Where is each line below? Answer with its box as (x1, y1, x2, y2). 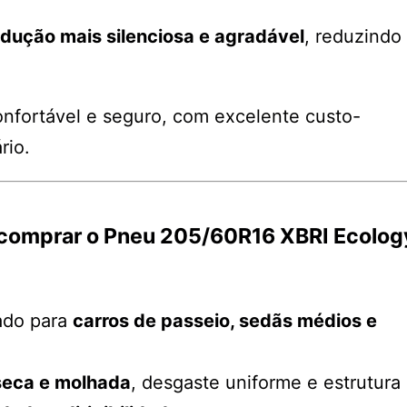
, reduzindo (304, 25, 402, 47)
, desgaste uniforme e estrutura (131, 372, 401, 394)
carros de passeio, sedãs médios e (73, 310, 377, 333)
